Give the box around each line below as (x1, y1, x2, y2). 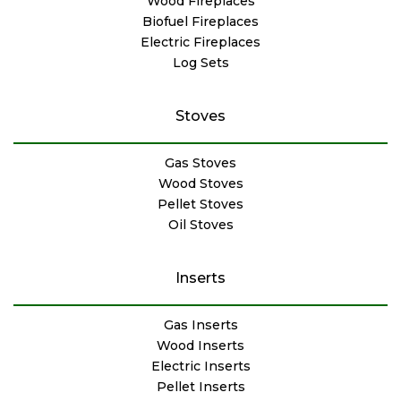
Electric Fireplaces (141, 33, 260, 50)
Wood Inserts (157, 337, 244, 354)
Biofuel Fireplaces (142, 13, 259, 30)
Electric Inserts (150, 357, 251, 374)
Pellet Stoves (158, 195, 243, 212)
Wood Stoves (158, 175, 243, 192)
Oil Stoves (167, 216, 234, 233)
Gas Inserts (163, 316, 238, 333)
